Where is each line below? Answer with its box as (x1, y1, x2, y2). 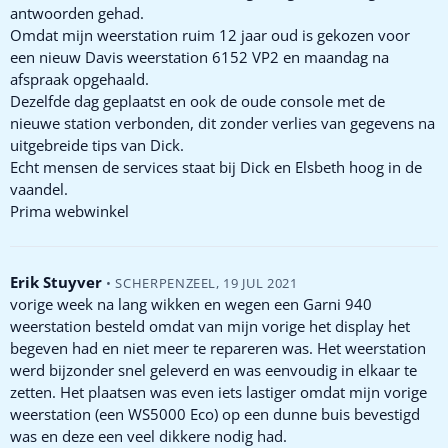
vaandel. (10, 178, 68, 199)
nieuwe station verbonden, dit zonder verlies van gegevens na (10, 112, 435, 133)
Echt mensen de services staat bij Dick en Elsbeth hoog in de (10, 156, 422, 177)
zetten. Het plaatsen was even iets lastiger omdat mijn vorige (10, 381, 427, 402)
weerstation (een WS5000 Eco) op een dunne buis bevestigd (10, 403, 420, 424)
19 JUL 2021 (223, 273, 298, 292)
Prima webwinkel (10, 200, 129, 221)
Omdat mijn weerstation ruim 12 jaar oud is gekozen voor (10, 24, 410, 45)
